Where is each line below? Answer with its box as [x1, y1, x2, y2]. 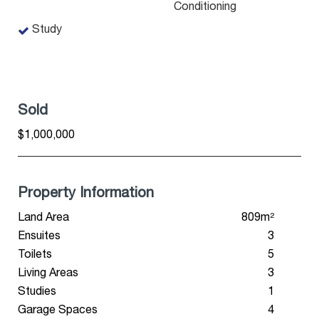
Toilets [18, 250, 52, 261]
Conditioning [173, 2, 236, 14]
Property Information [18, 187, 154, 202]
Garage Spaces [18, 305, 98, 317]
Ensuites [18, 231, 61, 243]
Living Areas [18, 268, 78, 280]
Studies [18, 287, 56, 298]
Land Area [18, 213, 69, 224]
